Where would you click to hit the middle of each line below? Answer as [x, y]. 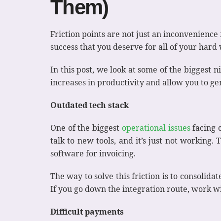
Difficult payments [87, 211]
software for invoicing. [93, 153]
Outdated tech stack [90, 105]
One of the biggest [86, 128]
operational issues [156, 128]
